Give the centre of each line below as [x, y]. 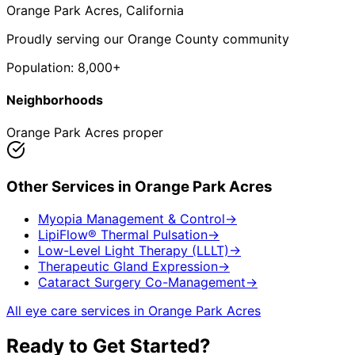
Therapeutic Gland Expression [128, 266]
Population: [42, 67]
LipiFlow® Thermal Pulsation [123, 234]
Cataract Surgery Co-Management [142, 282]
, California [151, 10]
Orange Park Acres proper [85, 133]
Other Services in [71, 187]
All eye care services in [77, 310]
